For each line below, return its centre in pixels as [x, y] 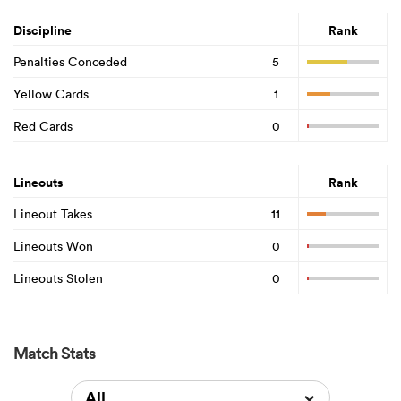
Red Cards [43, 126]
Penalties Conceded [70, 61]
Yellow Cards [51, 94]
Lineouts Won [53, 246]
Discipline [43, 31]
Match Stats [55, 353]
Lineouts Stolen [58, 278]
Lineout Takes [53, 213]
